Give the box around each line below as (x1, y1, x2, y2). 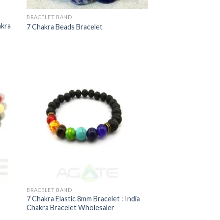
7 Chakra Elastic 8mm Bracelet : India (27, 194, 140, 203)
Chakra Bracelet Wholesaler (27, 203, 115, 212)
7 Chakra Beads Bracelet (27, 22, 103, 31)
